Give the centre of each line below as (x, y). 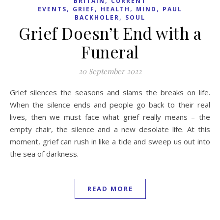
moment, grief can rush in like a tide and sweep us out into (110, 141)
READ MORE (110, 188)
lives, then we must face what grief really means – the (110, 117)
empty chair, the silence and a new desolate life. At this (110, 129)
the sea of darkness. (44, 153)
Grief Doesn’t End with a (110, 33)
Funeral (110, 51)
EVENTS (52, 9)
